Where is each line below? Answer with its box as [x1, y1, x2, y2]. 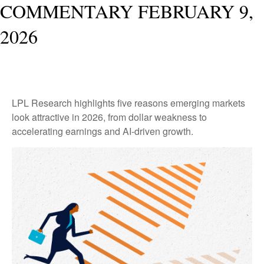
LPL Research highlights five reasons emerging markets [12, 96, 245, 110]
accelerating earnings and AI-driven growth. [12, 124, 193, 138]
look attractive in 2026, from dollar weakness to [12, 110, 207, 124]
